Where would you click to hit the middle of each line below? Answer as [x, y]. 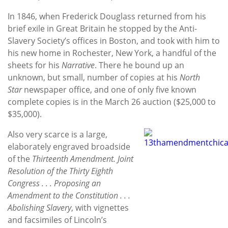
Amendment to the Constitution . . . [69, 195]
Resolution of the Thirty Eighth [60, 171]
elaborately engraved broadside [69, 146]
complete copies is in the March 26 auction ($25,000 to [112, 102]
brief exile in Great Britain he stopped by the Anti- [102, 28]
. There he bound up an [139, 65]
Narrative [78, 65]
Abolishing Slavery [39, 207]
